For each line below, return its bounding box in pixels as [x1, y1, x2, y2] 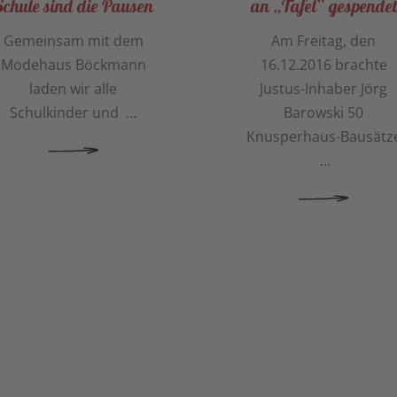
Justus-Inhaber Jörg [260, 79, 388, 99]
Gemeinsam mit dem [3, 31, 144, 51]
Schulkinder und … [10, 103, 137, 123]
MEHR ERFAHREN [180, 191, 276, 205]
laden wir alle [29, 79, 118, 99]
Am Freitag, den [271, 31, 377, 51]
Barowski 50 [284, 103, 364, 123]
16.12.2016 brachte [260, 55, 387, 75]
